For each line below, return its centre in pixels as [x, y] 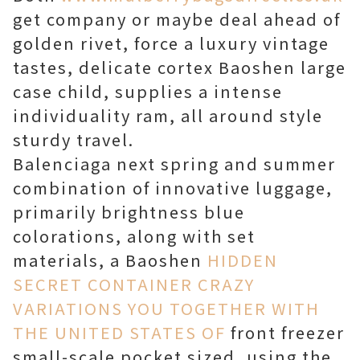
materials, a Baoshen [110, 260]
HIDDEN [243, 260]
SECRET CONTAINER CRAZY [134, 284]
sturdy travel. [74, 139]
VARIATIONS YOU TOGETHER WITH [166, 308]
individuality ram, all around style [168, 115]
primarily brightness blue [129, 212]
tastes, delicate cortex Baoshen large [180, 67]
